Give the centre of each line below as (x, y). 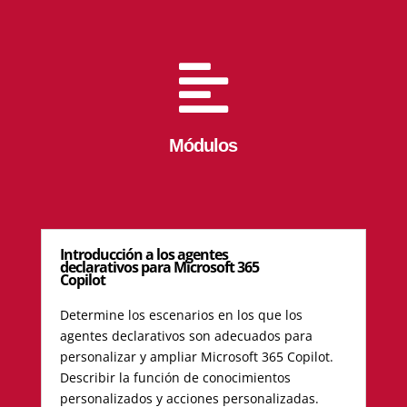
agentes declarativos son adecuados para (186, 336)
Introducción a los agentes (144, 255)
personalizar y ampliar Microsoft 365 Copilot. (196, 357)
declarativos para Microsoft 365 (159, 268)
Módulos (203, 146)
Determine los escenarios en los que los (181, 315)
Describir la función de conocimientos (175, 378)
